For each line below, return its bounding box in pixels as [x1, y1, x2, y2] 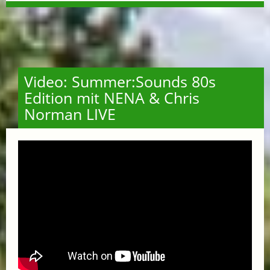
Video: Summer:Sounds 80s [24, 71, 216, 92]
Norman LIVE [24, 104, 116, 125]
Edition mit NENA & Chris [24, 87, 199, 108]
